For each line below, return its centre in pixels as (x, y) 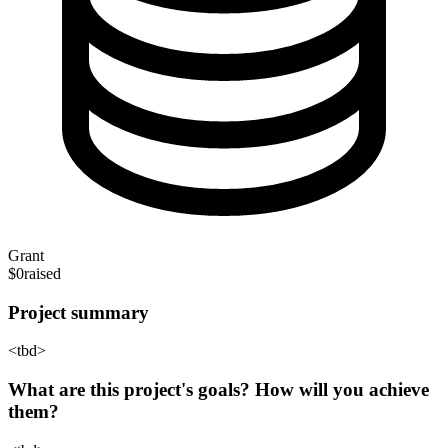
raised (42, 273)
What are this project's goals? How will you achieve (218, 389)
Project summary (78, 312)
